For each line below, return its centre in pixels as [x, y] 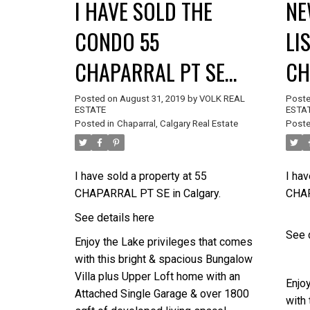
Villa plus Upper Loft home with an [157, 276]
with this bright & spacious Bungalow [163, 259]
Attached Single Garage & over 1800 [162, 293]
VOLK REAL [222, 98]
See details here [114, 217]
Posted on [97, 98]
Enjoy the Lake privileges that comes [163, 241]
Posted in [94, 123]
